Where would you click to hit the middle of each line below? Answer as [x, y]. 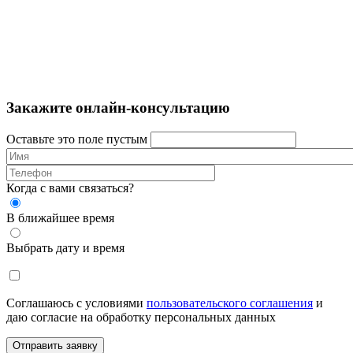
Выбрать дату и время [65, 248]
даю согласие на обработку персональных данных [141, 318]
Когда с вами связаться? [70, 188]
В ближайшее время [60, 218]
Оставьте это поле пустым [77, 139]
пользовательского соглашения [230, 303]
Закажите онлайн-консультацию [118, 108]
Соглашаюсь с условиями [76, 303]
